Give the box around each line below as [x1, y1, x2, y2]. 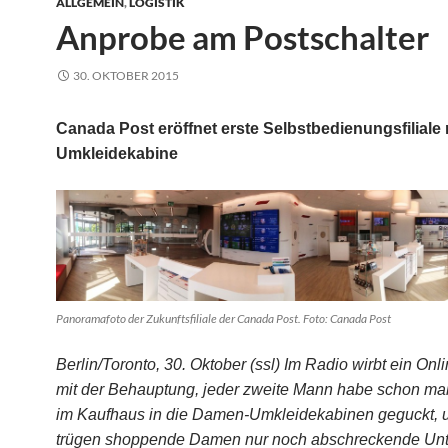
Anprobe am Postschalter [56, 17, 429, 57]
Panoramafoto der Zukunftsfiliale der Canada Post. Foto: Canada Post [56, 310, 391, 326]
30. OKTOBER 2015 [73, 68, 179, 83]
